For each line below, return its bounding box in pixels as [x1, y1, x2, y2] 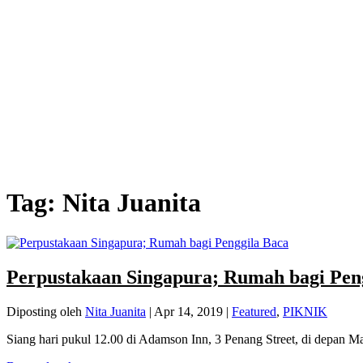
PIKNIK [283, 304, 327, 318]
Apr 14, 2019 [154, 304, 223, 318]
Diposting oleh [6, 304, 85, 318]
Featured [232, 304, 276, 318]
